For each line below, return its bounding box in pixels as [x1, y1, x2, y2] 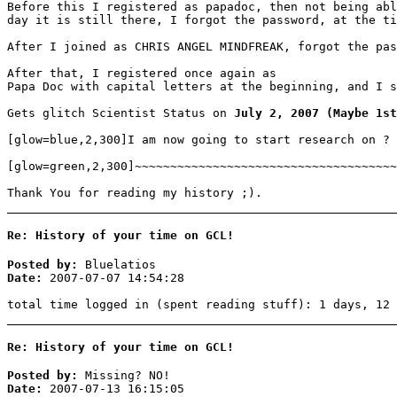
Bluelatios [78, 257, 156, 271]
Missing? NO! [78, 369, 170, 383]
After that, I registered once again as [7, 66, 276, 81]
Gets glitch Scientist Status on [7, 106, 234, 121]
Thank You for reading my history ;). [7, 186, 262, 200]
